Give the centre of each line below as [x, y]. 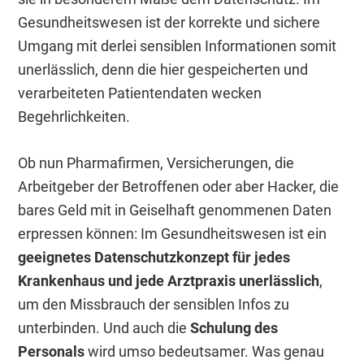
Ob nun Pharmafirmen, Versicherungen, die [156, 163]
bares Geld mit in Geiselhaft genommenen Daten [175, 210]
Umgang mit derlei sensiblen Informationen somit [178, 46]
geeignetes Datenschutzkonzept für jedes [154, 258]
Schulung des [234, 328]
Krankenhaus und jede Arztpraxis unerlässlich [169, 281]
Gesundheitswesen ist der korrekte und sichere [169, 23]
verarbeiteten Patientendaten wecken [140, 93]
